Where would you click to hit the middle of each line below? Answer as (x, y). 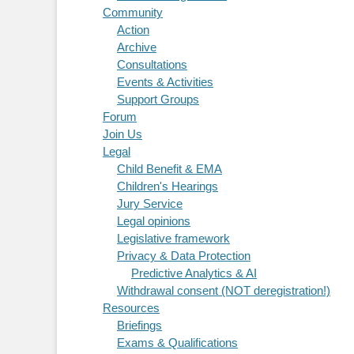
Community (133, 13)
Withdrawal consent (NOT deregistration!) (224, 291)
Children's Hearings (168, 186)
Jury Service (150, 204)
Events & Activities (165, 82)
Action (133, 30)
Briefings (139, 326)
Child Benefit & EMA (169, 169)
